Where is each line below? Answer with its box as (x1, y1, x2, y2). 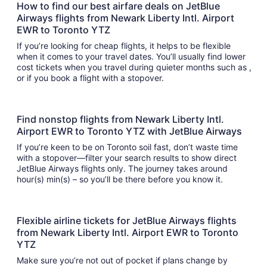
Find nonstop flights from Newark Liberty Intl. (17, 113, 224, 126)
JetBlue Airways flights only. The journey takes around (17, 163, 228, 174)
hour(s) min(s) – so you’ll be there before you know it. (46, 174, 225, 185)
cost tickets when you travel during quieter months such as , (17, 62, 252, 73)
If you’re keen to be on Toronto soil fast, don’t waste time (17, 142, 238, 153)
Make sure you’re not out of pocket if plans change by (17, 255, 228, 266)
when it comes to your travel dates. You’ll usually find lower (17, 51, 246, 62)
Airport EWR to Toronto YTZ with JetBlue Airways (17, 125, 244, 138)
